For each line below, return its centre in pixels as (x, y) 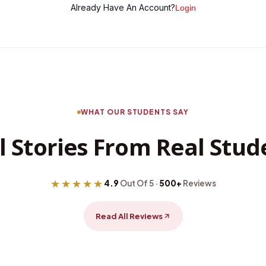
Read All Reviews (129, 216)
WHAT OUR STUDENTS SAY (135, 112)
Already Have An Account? (123, 7)
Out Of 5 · (139, 183)
